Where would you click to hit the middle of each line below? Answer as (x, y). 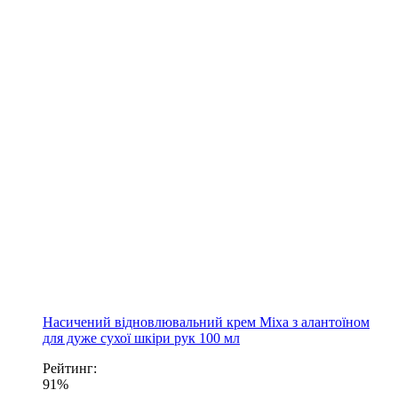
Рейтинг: (70, 368)
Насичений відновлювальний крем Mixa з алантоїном (206, 322)
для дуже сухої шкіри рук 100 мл (141, 338)
